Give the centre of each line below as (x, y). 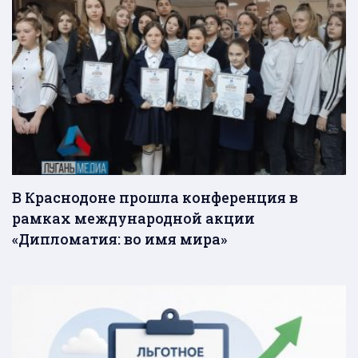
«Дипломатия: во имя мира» (119, 239)
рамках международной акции (133, 219)
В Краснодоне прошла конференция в (155, 198)
